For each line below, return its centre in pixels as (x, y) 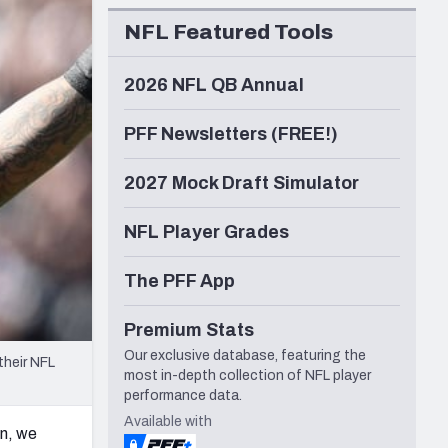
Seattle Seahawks (108, 18)
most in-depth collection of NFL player (247, 376)
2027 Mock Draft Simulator (241, 183)
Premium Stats (189, 330)
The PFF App (179, 281)
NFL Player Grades (206, 232)
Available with (168, 422)
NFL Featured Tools (228, 32)
